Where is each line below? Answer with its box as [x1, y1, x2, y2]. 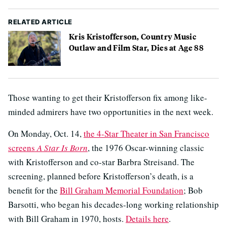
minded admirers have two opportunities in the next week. [8, 106, 213, 118]
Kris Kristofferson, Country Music [69, 30, 196, 42]
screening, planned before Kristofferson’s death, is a [8, 170, 194, 182]
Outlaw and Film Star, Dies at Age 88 [69, 41, 204, 53]
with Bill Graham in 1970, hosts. [8, 213, 126, 225]
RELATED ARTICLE [8, 17, 72, 26]
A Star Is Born [37, 142, 88, 154]
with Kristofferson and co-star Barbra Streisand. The [8, 156, 195, 168]
